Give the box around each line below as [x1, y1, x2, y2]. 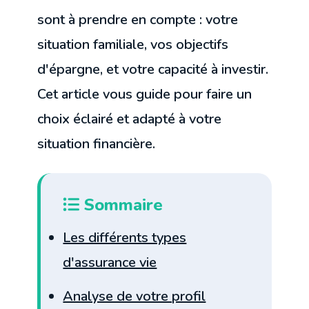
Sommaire [79, 194, 163, 217]
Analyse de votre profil [63, 286, 206, 306]
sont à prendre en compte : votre [37, 10, 239, 30]
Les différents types [63, 228, 187, 248]
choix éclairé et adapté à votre [37, 110, 222, 129]
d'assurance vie [63, 253, 157, 272]
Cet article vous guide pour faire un [37, 85, 252, 104]
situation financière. [37, 134, 156, 154]
